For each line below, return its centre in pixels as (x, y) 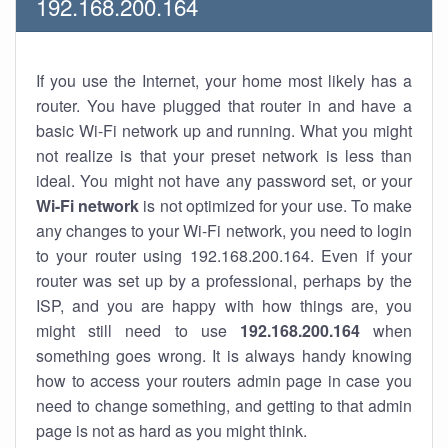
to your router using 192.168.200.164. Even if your (224, 255)
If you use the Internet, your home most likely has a (224, 80)
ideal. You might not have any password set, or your (224, 180)
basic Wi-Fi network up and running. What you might (224, 130)
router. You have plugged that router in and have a (224, 105)
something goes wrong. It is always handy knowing (224, 355)
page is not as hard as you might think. (171, 430)
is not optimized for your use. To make (276, 205)
